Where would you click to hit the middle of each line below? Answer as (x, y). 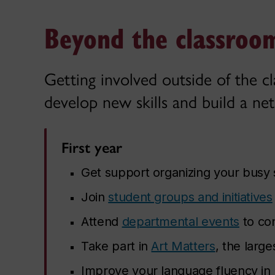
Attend (102, 221)
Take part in (116, 246)
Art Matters (183, 246)
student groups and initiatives (190, 197)
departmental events (180, 221)
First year (92, 147)
